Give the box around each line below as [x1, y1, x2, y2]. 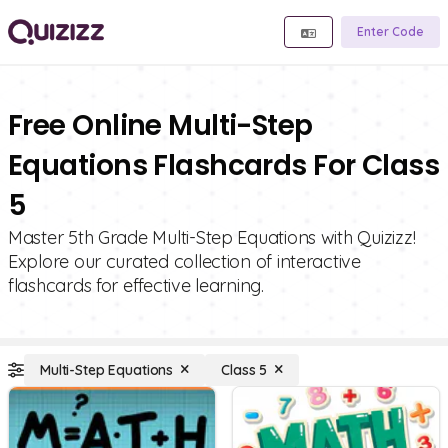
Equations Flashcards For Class [8, 146, 440, 185]
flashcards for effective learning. [8, 274, 264, 297]
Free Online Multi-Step [8, 106, 313, 145]
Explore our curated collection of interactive [8, 250, 361, 273]
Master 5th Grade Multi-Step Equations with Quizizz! [8, 226, 416, 249]
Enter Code [357, 24, 424, 39]
